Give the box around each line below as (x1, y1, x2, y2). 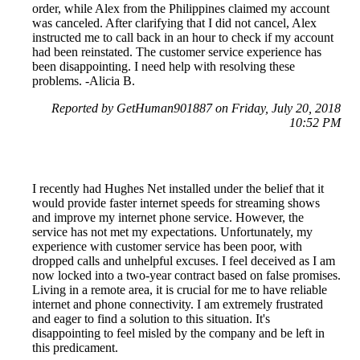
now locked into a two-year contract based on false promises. (32, 268, 341, 282)
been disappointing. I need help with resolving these (32, 59, 295, 73)
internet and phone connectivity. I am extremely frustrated (32, 297, 323, 311)
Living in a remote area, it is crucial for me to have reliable (32, 282, 327, 297)
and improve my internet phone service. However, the (32, 210, 304, 224)
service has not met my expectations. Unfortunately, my (32, 224, 313, 239)
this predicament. (32, 340, 118, 354)
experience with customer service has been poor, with (32, 239, 302, 253)
